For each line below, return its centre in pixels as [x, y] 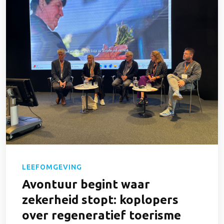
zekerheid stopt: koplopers [100, 200]
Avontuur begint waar [86, 184]
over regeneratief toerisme [101, 215]
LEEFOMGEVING [52, 167]
